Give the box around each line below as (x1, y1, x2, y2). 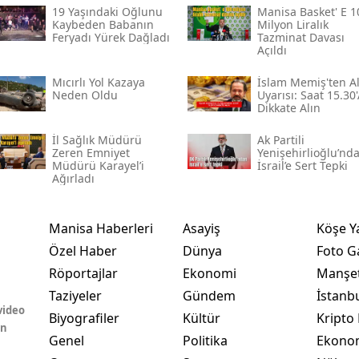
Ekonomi (182, 264, 236, 282)
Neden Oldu (51, 87, 118, 103)
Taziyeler (48, 286, 102, 305)
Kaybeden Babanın (51, 16, 154, 32)
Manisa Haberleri (48, 219, 153, 237)
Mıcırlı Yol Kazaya (51, 74, 145, 90)
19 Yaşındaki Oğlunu (51, 3, 163, 19)
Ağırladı (51, 170, 95, 186)
